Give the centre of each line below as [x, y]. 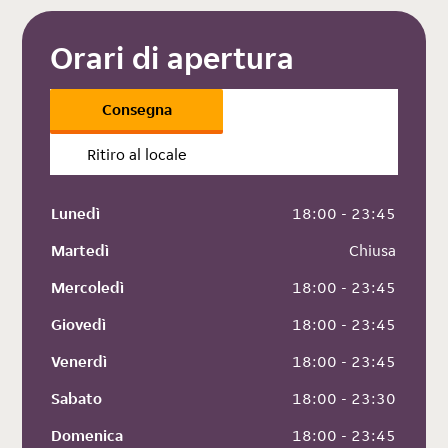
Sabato [77, 399]
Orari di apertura [172, 58]
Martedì [80, 251]
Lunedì [76, 214]
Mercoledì [88, 288]
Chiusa [371, 251]
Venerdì [79, 362]
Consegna [136, 110]
